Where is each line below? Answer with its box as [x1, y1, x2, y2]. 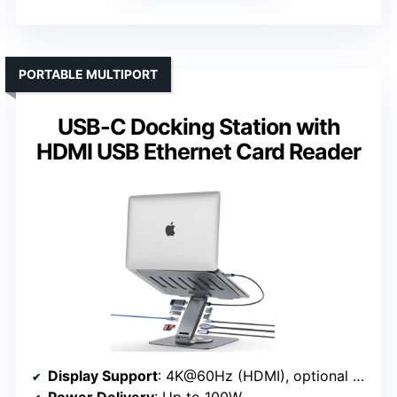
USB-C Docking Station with [57, 113, 340, 140]
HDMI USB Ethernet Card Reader [36, 137, 361, 165]
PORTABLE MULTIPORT [19, 66, 158, 82]
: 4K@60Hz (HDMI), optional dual [158, 366, 353, 385]
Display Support [48, 366, 158, 385]
